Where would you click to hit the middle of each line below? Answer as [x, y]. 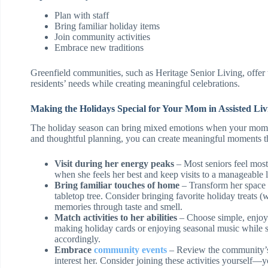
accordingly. [77, 239]
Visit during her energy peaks [114, 164]
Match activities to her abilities [116, 218]
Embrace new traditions [99, 47]
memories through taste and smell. [118, 207]
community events [130, 250]
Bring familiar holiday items [107, 26]
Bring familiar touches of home [117, 185]
